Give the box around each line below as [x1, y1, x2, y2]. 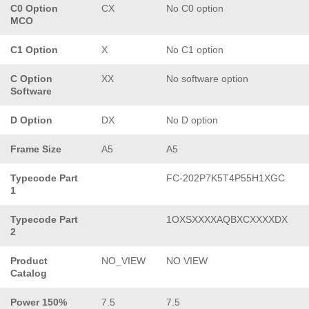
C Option [10, 72, 52, 84]
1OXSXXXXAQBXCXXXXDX [166, 213, 288, 225]
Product [10, 255, 48, 266]
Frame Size [10, 143, 61, 154]
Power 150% [10, 296, 67, 308]
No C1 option [166, 43, 223, 55]
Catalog [10, 267, 47, 279]
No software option [166, 72, 248, 84]
